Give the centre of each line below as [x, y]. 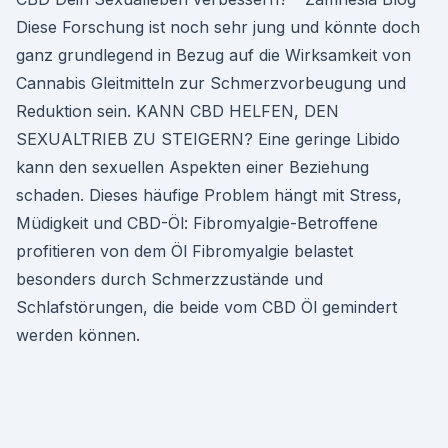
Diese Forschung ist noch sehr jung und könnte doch [218, 27]
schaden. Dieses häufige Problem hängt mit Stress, [209, 195]
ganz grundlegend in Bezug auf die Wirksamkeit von [213, 55]
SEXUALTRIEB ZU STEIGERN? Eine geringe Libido [208, 139]
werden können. [78, 335]
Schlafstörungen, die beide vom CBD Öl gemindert [206, 307]
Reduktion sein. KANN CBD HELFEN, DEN [177, 111]
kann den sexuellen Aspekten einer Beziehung [192, 167]
